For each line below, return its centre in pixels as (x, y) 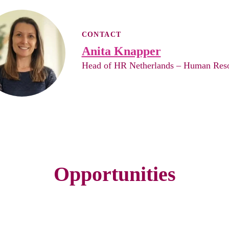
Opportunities (114, 174)
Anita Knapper (121, 51)
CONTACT (101, 35)
